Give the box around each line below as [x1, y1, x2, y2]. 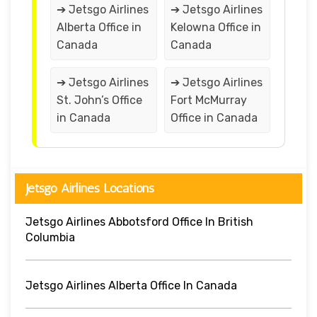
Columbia [25, 230, 75, 244]
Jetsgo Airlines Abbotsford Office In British [25, 214, 253, 229]
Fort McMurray [170, 93, 247, 107]
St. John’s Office [57, 93, 142, 107]
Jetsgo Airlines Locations [25, 180, 154, 196]
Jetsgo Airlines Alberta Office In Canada [25, 278, 237, 292]
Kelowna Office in [170, 20, 261, 34]
